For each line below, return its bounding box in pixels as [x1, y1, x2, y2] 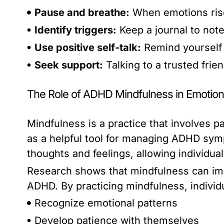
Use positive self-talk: [34, 41, 141, 54]
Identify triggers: [34, 24, 116, 36]
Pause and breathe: [34, 6, 129, 19]
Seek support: [34, 59, 103, 71]
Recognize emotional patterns [34, 197, 177, 209]
